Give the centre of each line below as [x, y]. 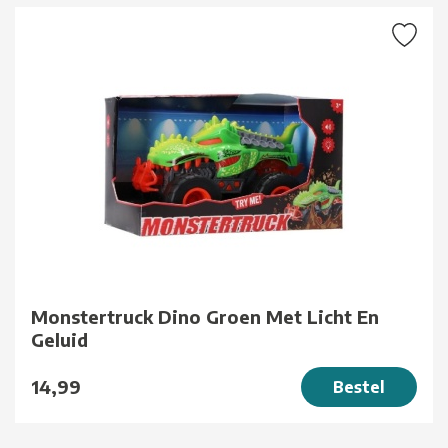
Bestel [359, 386]
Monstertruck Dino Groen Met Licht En [205, 316]
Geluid [59, 339]
